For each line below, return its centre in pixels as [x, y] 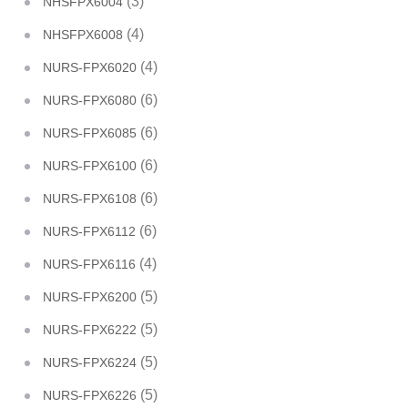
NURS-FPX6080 [90, 100]
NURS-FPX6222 [90, 330]
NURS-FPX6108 [90, 199]
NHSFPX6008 [83, 35]
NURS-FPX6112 [89, 231]
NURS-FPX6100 [90, 166]
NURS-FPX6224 [90, 362]
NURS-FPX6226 [90, 395]
